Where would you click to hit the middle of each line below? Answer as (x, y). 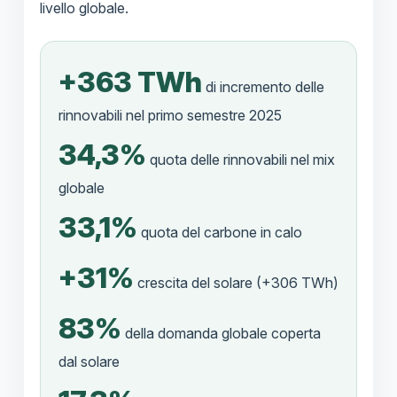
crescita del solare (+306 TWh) (236, 283)
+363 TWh (130, 82)
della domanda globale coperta (221, 334)
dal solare (89, 362)
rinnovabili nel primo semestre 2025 (170, 116)
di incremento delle (263, 87)
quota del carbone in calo (219, 233)
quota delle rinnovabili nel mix (240, 160)
